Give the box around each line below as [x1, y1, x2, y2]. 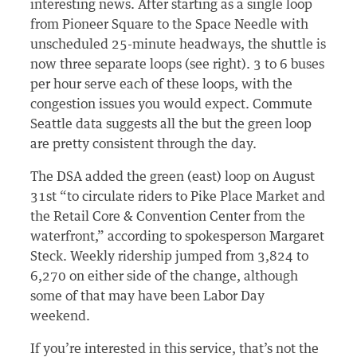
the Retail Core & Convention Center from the [30, 210, 306, 223]
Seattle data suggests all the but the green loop [30, 117, 312, 131]
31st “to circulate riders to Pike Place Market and [30, 190, 326, 203]
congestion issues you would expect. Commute [30, 97, 313, 111]
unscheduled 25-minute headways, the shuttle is [30, 37, 327, 51]
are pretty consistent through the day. [30, 137, 257, 151]
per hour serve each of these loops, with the [30, 77, 293, 91]
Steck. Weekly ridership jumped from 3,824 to [30, 249, 309, 263]
